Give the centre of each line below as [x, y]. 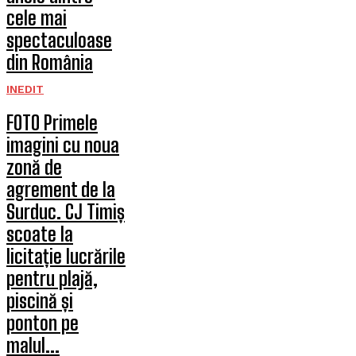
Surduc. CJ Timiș [66, 212]
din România [50, 62]
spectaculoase [59, 40]
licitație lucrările [66, 256]
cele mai [37, 18]
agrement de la [61, 190]
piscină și [40, 301]
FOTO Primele [52, 123]
